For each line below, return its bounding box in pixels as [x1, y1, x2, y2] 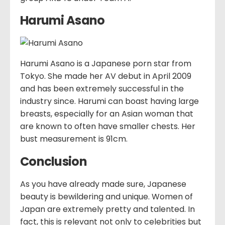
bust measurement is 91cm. [20, 133, 128, 145]
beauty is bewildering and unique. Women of [20, 191, 193, 203]
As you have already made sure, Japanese [20, 178, 186, 190]
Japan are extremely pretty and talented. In [20, 203, 195, 215]
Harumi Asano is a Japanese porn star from [20, 58, 191, 70]
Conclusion [20, 153, 87, 170]
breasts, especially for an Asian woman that [20, 108, 193, 120]
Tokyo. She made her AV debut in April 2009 [20, 70, 191, 82]
